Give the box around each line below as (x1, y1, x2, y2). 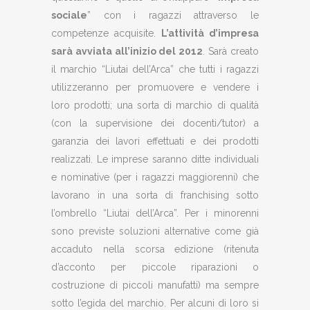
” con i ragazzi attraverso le (87, 10, 259, 21)
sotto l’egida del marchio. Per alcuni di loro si (51, 298, 259, 309)
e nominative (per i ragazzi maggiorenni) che (51, 172, 259, 183)
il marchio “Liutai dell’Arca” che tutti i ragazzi (51, 64, 259, 75)
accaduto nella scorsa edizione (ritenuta (51, 244, 259, 255)
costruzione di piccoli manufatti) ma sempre (51, 280, 259, 291)
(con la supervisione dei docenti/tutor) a (51, 118, 259, 129)
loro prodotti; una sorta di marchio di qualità (51, 100, 259, 111)
